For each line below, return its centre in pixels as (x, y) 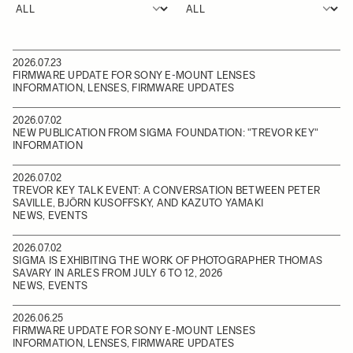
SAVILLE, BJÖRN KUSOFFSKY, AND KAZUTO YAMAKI (138, 203)
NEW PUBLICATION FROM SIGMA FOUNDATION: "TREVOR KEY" (166, 133)
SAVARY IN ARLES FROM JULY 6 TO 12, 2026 (118, 273)
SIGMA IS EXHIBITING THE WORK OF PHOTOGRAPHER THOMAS (168, 260)
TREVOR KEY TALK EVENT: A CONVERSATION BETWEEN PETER (167, 190)
